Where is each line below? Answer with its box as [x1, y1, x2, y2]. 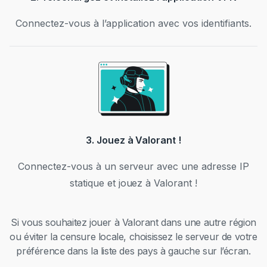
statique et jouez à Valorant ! [69, 177, 198, 189]
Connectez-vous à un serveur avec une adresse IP [17, 160, 250, 172]
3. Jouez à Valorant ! [85, 134, 182, 146]
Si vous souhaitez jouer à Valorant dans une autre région [11, 216, 256, 228]
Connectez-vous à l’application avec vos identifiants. [15, 17, 252, 30]
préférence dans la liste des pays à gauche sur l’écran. [16, 245, 251, 257]
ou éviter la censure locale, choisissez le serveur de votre [10, 231, 257, 243]
